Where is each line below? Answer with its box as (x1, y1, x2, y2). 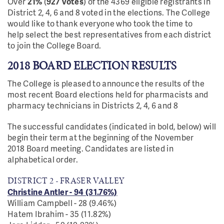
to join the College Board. (7, 39, 101, 51)
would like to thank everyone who (7, 17, 133, 29)
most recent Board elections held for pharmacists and (7, 88, 208, 100)
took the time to (133, 17, 193, 29)
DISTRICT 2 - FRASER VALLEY (7, 174, 125, 186)
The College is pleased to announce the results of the (7, 77, 204, 89)
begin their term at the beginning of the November (7, 131, 194, 143)
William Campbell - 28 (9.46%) (7, 197, 117, 208)
